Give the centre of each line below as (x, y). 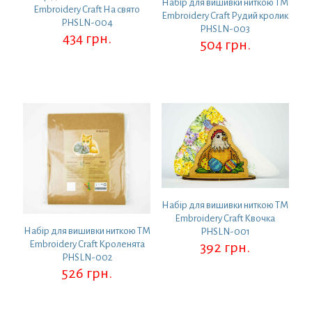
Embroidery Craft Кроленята (87, 244)
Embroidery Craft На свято (87, 9)
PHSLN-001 (225, 232)
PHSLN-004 (87, 22)
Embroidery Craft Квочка (225, 219)
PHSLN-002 (87, 257)
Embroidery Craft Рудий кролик (225, 15)
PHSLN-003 (225, 29)
